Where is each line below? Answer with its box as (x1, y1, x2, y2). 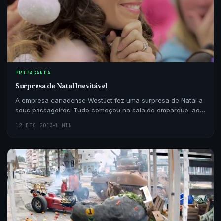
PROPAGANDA (15, 69, 51, 76)
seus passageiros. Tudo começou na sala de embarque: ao (15, 106, 200, 114)
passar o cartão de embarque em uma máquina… (15, 115, 169, 124)
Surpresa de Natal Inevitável (15, 81, 108, 90)
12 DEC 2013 (15, 122, 53, 129)
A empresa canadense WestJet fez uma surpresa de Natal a (15, 96, 203, 104)
